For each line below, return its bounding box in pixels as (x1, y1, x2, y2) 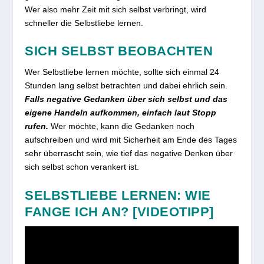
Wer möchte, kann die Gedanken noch (48, 121, 195, 131)
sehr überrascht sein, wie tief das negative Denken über (25, 148, 233, 159)
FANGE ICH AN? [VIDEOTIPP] (25, 204, 214, 219)
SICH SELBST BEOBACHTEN (25, 44, 213, 59)
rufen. (25, 121, 49, 131)
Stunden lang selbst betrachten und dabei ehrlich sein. (25, 81, 228, 91)
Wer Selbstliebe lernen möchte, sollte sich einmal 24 (25, 67, 220, 77)
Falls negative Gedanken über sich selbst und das (25, 94, 228, 104)
